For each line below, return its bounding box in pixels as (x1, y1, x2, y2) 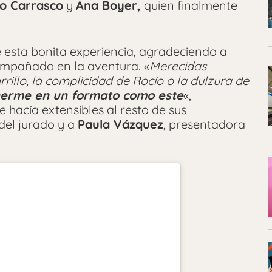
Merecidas (149, 58, 206, 74)
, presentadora (163, 117, 245, 132)
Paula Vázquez (78, 117, 163, 132)
